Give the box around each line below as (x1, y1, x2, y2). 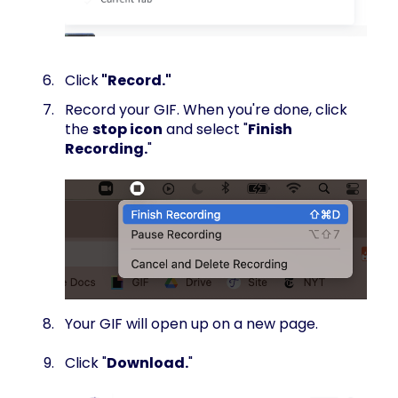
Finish (248, 119, 292, 140)
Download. (107, 353, 188, 374)
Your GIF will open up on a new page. (65, 313, 318, 334)
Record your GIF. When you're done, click (65, 99, 347, 121)
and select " (163, 119, 248, 140)
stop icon (92, 119, 163, 140)
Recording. (65, 139, 147, 160)
